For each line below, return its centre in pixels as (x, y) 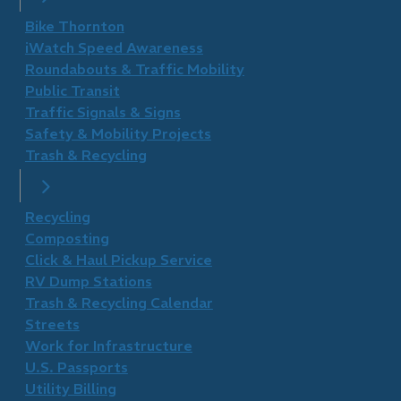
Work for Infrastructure (108, 346)
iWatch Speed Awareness (114, 47)
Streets (52, 324)
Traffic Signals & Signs (102, 112)
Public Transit (72, 90)
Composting (67, 238)
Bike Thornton (74, 26)
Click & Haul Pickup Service (118, 260)
